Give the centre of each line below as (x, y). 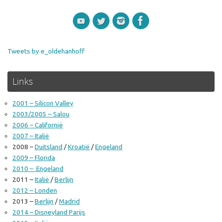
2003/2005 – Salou (41, 114)
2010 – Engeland (38, 168)
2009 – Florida (34, 157)
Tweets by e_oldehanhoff (46, 51)
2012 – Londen (35, 190)
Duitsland (49, 146)
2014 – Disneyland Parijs (49, 212)
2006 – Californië (38, 125)
